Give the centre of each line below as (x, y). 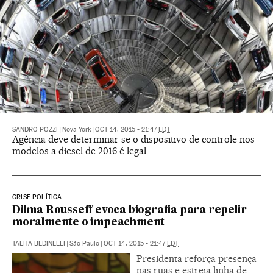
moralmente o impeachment (89, 223)
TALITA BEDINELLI (39, 244)
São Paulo (84, 244)
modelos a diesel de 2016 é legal (79, 151)
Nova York (76, 130)
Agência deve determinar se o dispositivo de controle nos (133, 140)
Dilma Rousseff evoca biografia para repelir (129, 211)
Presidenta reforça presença (197, 259)
